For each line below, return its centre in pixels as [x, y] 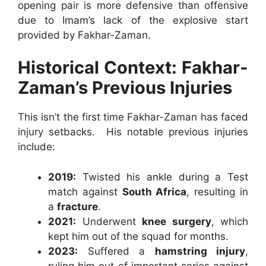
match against [85, 191]
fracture [77, 206]
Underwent [109, 221]
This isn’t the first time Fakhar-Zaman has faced [133, 117]
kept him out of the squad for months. [138, 236]
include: [37, 147]
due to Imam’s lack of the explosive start [133, 20]
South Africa [154, 191]
